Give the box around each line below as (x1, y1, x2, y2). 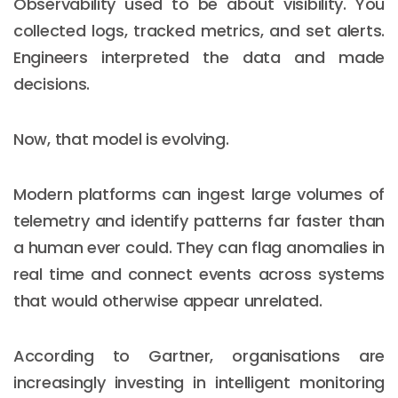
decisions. (13, 72, 90, 95)
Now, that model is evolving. (13, 127, 229, 150)
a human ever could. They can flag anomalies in (13, 235, 385, 259)
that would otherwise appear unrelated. (13, 289, 322, 312)
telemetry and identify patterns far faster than (13, 209, 385, 232)
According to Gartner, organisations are (13, 344, 385, 367)
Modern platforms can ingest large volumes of (13, 182, 385, 205)
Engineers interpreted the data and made (13, 45, 385, 68)
